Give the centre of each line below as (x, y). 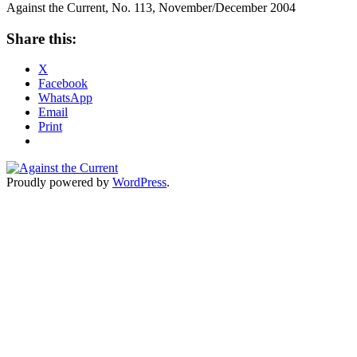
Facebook (63, 84)
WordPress (139, 182)
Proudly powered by (59, 182)
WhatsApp (65, 98)
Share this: (41, 38)
